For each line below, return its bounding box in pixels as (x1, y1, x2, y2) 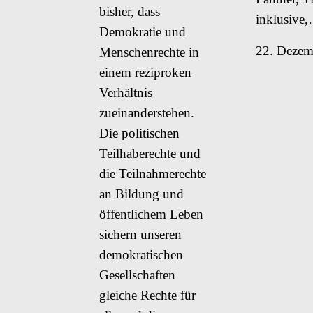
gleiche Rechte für (99, 287, 196, 303)
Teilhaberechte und (99, 145, 201, 161)
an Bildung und (99, 186, 184, 201)
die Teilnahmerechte (99, 166, 206, 181)
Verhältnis (99, 85, 152, 100)
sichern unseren (99, 226, 182, 242)
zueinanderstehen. (99, 105, 194, 120)
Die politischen (99, 125, 180, 140)
